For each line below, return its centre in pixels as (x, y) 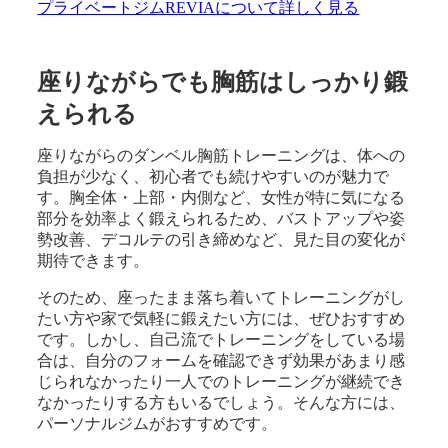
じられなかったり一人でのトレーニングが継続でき (221, 381)
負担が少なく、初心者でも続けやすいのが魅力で (213, 176)
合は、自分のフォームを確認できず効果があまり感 (221, 360)
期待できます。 (93, 260)
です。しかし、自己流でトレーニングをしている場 (221, 339)
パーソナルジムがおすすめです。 (157, 423)
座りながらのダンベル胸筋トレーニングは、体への (221, 155)
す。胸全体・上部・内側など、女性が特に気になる (221, 197)
